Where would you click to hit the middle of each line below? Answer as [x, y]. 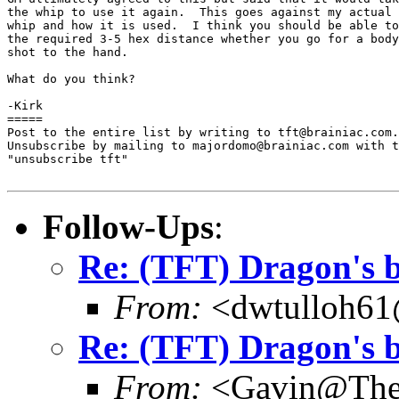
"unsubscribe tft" [68, 159]
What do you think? [71, 78]
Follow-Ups [128, 226]
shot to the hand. [68, 52]
